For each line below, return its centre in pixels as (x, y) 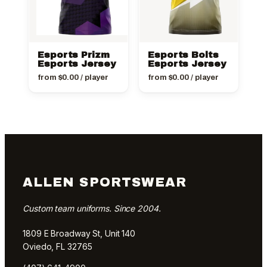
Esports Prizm (74, 55)
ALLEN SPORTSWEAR (105, 183)
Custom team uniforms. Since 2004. (92, 208)
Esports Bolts (183, 55)
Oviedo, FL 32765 (58, 246)
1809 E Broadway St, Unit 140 (79, 233)
